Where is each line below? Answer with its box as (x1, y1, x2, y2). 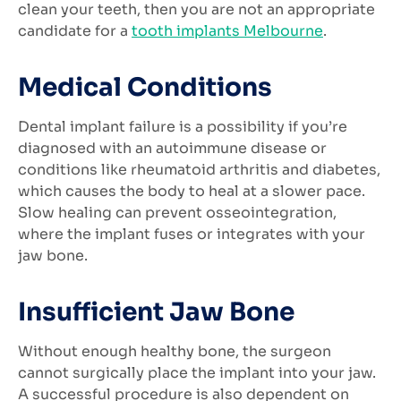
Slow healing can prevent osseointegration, (18, 203, 337, 223)
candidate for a (18, 21, 132, 40)
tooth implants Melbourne (132, 21, 323, 40)
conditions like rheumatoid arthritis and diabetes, (18, 160, 380, 180)
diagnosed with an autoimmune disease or (18, 139, 327, 158)
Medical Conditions (18, 72, 272, 104)
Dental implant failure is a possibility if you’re (18, 117, 347, 137)
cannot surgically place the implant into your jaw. (18, 363, 376, 383)
